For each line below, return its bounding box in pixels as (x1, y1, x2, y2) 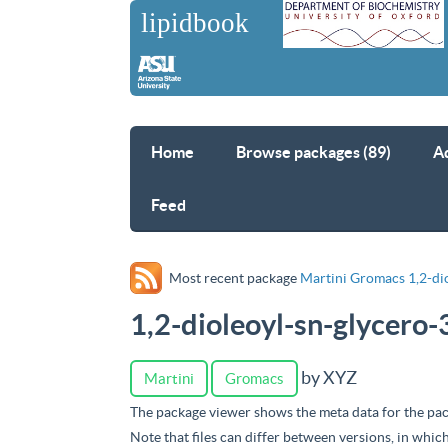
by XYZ (298, 367, 357, 388)
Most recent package (169, 270, 301, 286)
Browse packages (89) (236, 143, 391, 161)
